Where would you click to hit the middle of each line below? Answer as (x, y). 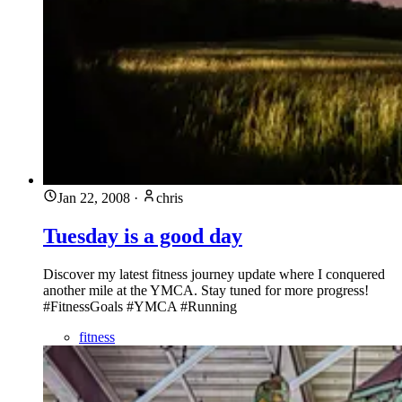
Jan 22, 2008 (94, 198)
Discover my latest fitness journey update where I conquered (214, 274)
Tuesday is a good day (143, 236)
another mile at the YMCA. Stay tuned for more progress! (206, 290)
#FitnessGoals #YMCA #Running (140, 306)
